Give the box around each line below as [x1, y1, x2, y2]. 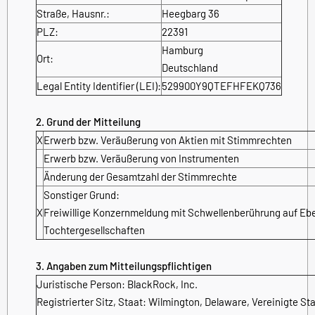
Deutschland [162, 60, 218, 74]
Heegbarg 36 [162, 6, 219, 20]
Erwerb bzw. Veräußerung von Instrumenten [44, 151, 239, 165]
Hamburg [162, 43, 203, 56]
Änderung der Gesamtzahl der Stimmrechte [44, 169, 237, 183]
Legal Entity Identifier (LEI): [37, 79, 161, 92]
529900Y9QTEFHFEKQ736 [162, 79, 281, 92]
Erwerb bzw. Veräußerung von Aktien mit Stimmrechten [44, 133, 292, 146]
